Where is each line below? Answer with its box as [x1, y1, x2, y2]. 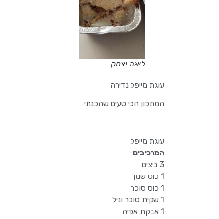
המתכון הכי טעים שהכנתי [84, 99, 164, 109]
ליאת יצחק [111, 59, 145, 68]
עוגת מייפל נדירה [110, 80, 164, 89]
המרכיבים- [128, 148, 164, 158]
